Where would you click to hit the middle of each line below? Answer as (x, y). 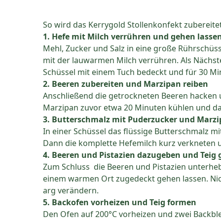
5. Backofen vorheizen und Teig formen (119, 203)
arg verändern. (71, 191)
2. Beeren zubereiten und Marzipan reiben (125, 84)
